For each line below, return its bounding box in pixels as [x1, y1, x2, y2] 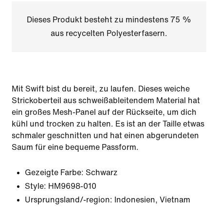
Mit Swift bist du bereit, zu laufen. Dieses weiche [12, 85, 190, 93]
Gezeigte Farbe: [25, 168, 84, 177]
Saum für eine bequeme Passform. [12, 143, 139, 151]
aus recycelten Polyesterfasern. [50, 29, 167, 37]
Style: [25, 182, 46, 190]
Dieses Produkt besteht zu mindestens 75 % [26, 16, 191, 24]
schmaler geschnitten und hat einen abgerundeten [12, 131, 199, 140]
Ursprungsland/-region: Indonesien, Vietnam [25, 196, 190, 204]
